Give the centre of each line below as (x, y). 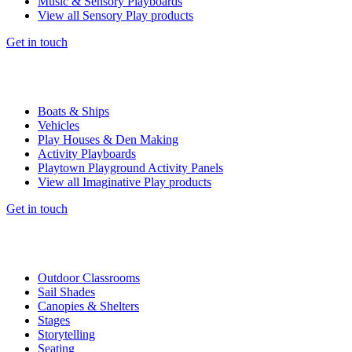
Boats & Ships (73, 111)
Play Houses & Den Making (108, 139)
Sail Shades (66, 292)
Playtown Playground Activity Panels (130, 168)
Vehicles (59, 125)
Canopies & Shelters (88, 306)
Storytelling (66, 334)
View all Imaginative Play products (125, 182)
